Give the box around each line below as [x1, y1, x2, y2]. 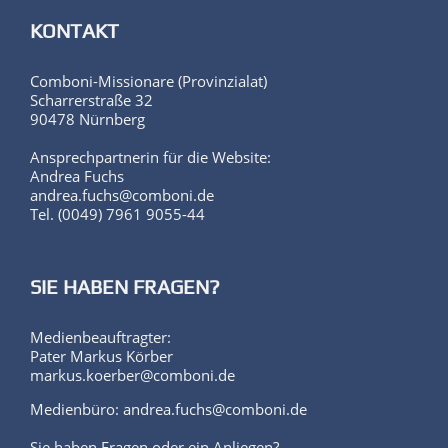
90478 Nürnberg [30, 108, 145, 129]
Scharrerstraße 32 [30, 89, 153, 110]
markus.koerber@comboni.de [30, 364, 235, 385]
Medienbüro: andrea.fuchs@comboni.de [30, 398, 307, 419]
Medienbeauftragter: [30, 326, 171, 347]
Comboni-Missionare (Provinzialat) [30, 70, 267, 91]
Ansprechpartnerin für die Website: [30, 146, 271, 167]
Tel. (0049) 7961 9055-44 [30, 203, 205, 224]
